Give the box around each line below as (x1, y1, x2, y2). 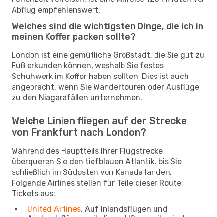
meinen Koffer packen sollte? (12, 31, 136, 42)
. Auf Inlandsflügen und (81, 204, 168, 214)
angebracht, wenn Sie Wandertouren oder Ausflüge (12, 82, 199, 92)
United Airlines (27, 204, 81, 214)
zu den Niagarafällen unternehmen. (12, 93, 142, 102)
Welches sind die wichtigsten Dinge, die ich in (12, 20, 203, 31)
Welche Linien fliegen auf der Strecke (12, 114, 187, 126)
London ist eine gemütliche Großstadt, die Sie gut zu (12, 50, 204, 60)
